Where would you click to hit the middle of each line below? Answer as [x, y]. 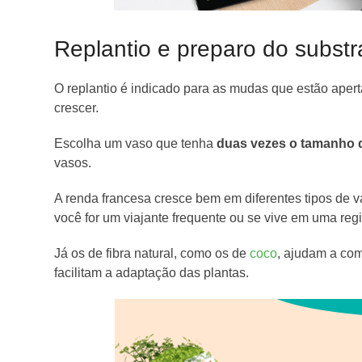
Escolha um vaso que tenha [134, 144]
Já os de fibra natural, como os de [152, 254]
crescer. [77, 108]
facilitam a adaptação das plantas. [154, 273]
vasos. [73, 163]
